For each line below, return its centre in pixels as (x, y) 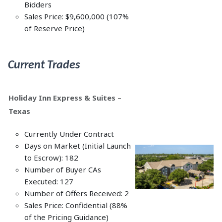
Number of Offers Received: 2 (77, 193)
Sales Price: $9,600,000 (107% (77, 16)
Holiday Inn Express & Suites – (65, 98)
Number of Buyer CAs (63, 169)
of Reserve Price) (55, 28)
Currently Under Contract (69, 134)
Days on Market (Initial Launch (78, 146)
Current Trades (44, 65)
